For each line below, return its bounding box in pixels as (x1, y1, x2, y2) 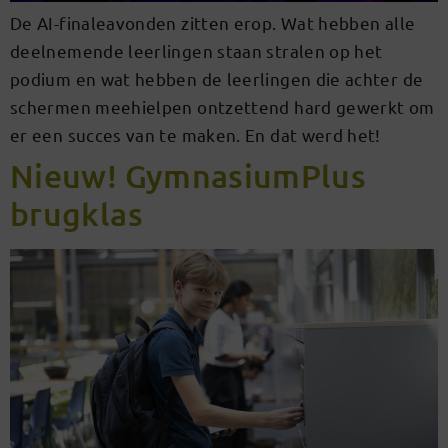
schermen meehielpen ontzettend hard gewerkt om (10, 96, 435, 118)
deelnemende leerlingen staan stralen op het (10, 40, 383, 62)
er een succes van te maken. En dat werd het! (10, 124, 386, 146)
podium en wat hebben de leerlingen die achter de (10, 68, 424, 90)
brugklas (10, 194, 143, 234)
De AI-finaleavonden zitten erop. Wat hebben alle (10, 12, 416, 34)
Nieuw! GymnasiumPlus (10, 156, 367, 196)
